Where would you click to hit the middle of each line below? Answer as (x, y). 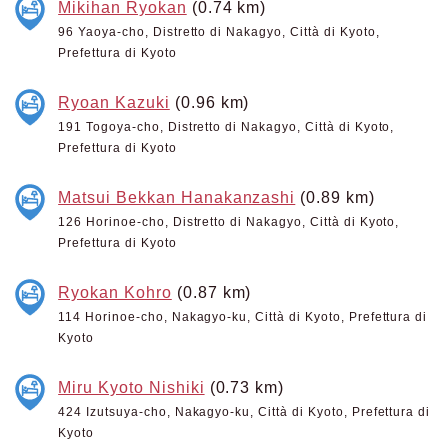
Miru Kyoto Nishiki (131, 387)
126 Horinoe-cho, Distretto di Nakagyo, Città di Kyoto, (229, 222)
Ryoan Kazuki (114, 102)
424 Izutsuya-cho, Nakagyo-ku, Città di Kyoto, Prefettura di (244, 412)
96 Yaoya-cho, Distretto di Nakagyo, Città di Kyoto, (219, 32)
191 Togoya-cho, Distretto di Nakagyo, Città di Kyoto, (226, 127)
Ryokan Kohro (115, 292)
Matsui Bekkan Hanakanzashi (177, 197)
